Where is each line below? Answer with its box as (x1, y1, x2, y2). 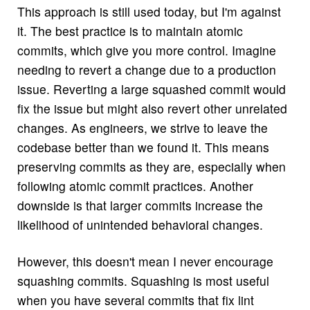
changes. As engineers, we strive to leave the (17, 119, 268, 136)
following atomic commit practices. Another (17, 177, 253, 194)
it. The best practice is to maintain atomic (17, 22, 243, 39)
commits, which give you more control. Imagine (17, 42, 276, 59)
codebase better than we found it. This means (17, 138, 269, 156)
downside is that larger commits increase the (17, 197, 263, 214)
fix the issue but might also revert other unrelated (17, 100, 287, 117)
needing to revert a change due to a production (17, 61, 276, 78)
